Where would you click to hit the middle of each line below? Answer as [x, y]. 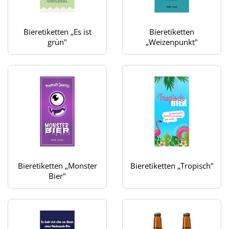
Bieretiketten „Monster [57, 165]
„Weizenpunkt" [172, 42]
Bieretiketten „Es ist [57, 32]
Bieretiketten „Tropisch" [172, 165]
